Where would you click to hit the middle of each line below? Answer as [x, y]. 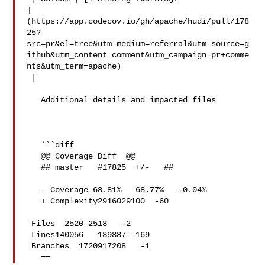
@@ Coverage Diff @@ [34, 156]
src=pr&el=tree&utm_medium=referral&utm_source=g [138, 44]
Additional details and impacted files [34, 100]
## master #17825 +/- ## [34, 167]
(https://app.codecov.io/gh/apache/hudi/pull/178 [138, 21]
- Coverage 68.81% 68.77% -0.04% [34, 190]
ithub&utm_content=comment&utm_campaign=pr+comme [138, 55]
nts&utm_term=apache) [74, 66]
